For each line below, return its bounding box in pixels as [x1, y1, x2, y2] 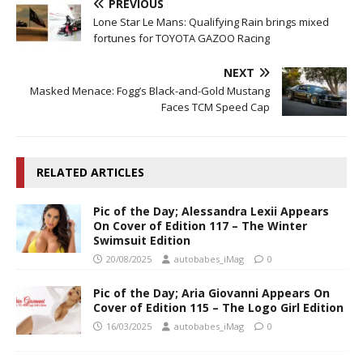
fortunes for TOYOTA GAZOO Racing [93, 30, 270, 45]
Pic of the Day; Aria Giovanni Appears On [93, 284, 330, 301]
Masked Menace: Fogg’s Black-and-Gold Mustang [30, 83, 270, 98]
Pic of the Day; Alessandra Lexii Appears [93, 203, 329, 219]
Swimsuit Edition [93, 232, 190, 248]
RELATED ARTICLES [36, 164, 144, 180]
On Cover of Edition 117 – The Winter [93, 217, 307, 233]
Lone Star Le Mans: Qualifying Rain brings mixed [93, 14, 329, 29]
